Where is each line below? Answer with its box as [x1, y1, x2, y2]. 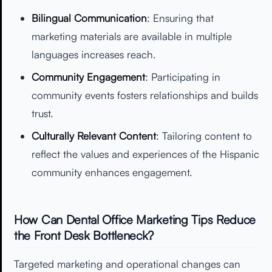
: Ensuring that [146, 12, 214, 25]
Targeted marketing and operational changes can [14, 257, 240, 271]
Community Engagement [31, 70, 145, 83]
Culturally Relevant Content [31, 129, 156, 142]
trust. [31, 106, 53, 120]
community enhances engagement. [31, 165, 192, 178]
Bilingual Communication [31, 12, 147, 25]
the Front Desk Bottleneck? [14, 228, 154, 243]
